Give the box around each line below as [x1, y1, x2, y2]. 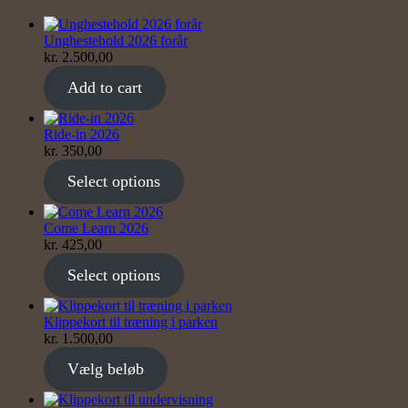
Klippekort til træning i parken [44, 313, 218, 330]
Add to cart [66, 77, 142, 97]
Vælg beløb [66, 359, 144, 378]
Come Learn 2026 [44, 219, 148, 236]
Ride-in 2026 [44, 126, 119, 142]
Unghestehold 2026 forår [44, 32, 188, 48]
